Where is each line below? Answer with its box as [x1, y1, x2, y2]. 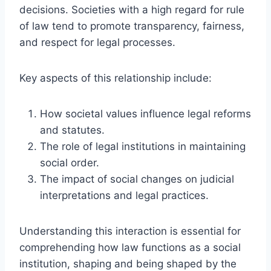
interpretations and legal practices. [40, 189, 209, 201]
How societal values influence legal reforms [40, 107, 251, 120]
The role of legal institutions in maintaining [40, 140, 246, 152]
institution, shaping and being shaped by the [19, 257, 237, 270]
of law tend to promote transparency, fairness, [19, 19, 244, 32]
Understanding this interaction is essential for [19, 224, 241, 237]
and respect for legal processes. [19, 36, 175, 48]
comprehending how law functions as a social [19, 241, 241, 253]
